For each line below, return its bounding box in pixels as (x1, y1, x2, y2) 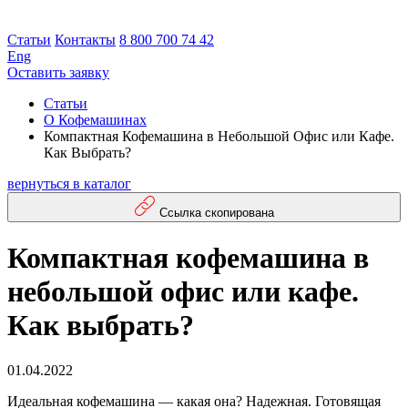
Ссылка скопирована (159, 206, 274, 219)
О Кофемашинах (44, 112, 147, 127)
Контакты (55, 32, 116, 47)
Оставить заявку (7, 65, 109, 80)
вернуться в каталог (7, 176, 131, 191)
